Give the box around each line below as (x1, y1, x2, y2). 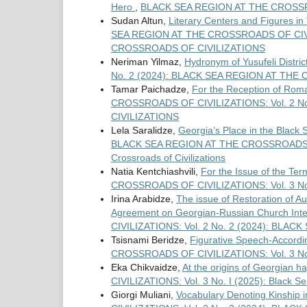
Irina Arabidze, (111, 193, 176, 204)
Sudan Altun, (111, 14, 169, 26)
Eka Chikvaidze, (111, 261, 182, 273)
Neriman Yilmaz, (111, 56, 184, 67)
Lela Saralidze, (111, 124, 178, 136)
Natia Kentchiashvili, (111, 165, 201, 177)
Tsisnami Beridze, (111, 234, 190, 245)
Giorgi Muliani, (111, 288, 176, 300)
